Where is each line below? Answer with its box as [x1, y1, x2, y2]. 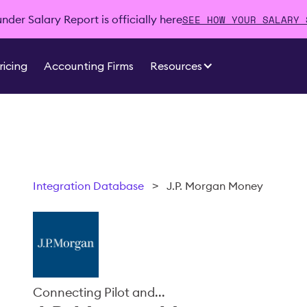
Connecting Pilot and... [33, 284, 165, 300]
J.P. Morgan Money [167, 179, 263, 193]
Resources [150, 59, 203, 73]
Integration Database [33, 179, 144, 193]
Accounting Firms [44, 59, 134, 73]
